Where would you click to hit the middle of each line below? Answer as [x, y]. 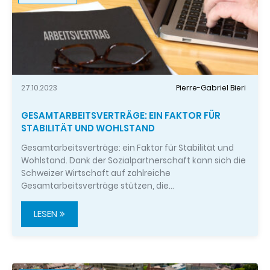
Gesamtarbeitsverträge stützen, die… [98, 186]
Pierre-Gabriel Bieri [211, 88]
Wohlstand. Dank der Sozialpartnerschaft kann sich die [133, 160]
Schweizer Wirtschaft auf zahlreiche [96, 173]
